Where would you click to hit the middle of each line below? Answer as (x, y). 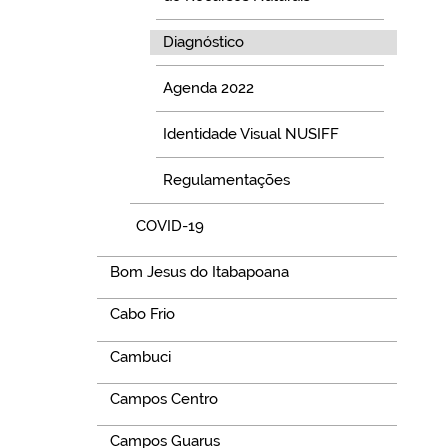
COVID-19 (170, 226)
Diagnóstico (203, 42)
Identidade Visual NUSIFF (250, 134)
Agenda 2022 (208, 88)
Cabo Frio (142, 314)
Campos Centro (163, 399)
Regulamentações (226, 180)
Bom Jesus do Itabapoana (199, 271)
